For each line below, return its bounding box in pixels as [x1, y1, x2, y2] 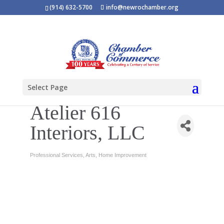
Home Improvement [98, 152, 146, 158]
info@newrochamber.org [106, 3, 179, 11]
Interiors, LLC [29, 121, 145, 144]
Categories [29, 155, 70, 165]
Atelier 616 [29, 101, 120, 124]
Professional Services [29, 152, 83, 158]
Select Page [27, 82, 67, 92]
